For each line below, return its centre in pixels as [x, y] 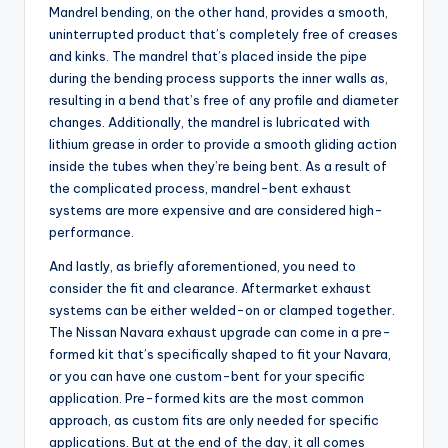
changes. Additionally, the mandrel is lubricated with [209, 122]
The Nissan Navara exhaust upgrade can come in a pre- [220, 332]
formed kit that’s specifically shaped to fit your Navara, [220, 354]
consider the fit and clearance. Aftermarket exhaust [210, 288]
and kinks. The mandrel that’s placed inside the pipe [208, 56]
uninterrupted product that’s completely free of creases [223, 34]
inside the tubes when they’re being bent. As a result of [218, 166]
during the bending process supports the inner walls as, [218, 78]
